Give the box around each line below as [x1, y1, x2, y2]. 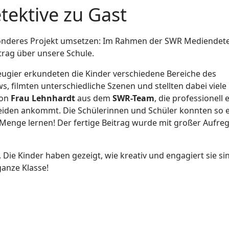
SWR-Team [112, 93, 155, 104]
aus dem [77, 93, 113, 104]
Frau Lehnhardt [11, 93, 78, 104]
